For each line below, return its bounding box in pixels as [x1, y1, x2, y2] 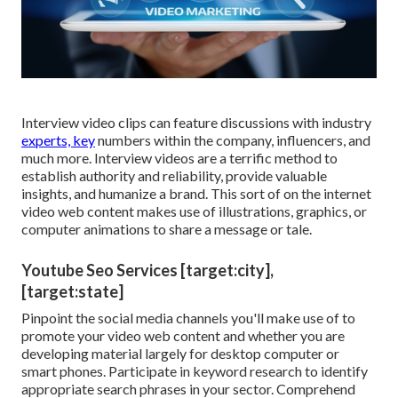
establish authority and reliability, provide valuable [21, 167, 327, 185]
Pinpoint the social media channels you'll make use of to [21, 309, 355, 327]
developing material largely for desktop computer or [21, 345, 339, 362]
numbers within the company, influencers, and [95, 131, 370, 149]
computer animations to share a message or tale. [21, 220, 312, 238]
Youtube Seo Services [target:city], [21, 260, 274, 281]
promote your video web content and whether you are [21, 327, 345, 345]
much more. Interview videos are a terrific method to [21, 149, 338, 167]
